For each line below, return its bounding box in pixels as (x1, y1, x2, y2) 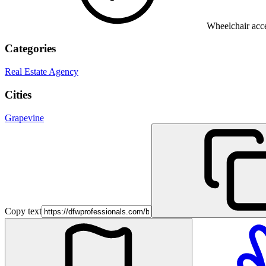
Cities (5, 88, 31, 101)
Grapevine (5, 112, 44, 123)
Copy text (5, 205, 42, 216)
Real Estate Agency (5, 66, 78, 77)
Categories (5, 42, 56, 55)
